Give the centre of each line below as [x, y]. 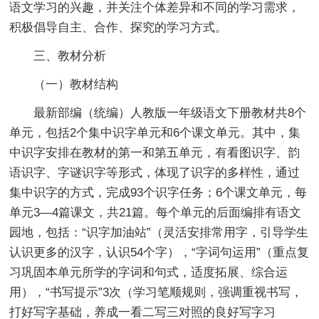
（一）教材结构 [64, 84]
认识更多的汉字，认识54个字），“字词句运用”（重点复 [159, 252]
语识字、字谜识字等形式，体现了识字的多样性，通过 [155, 172]
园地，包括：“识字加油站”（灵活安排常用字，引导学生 [159, 232]
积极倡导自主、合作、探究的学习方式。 [119, 27]
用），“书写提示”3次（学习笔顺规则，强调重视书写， [156, 292]
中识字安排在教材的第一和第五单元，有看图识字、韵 [155, 152]
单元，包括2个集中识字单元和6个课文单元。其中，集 [155, 132]
